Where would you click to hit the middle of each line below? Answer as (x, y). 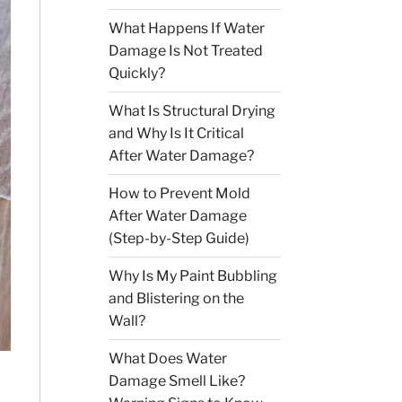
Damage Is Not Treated (186, 51)
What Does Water (168, 359)
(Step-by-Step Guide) (179, 239)
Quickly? (137, 74)
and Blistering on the (177, 299)
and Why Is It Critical (177, 134)
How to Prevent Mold (180, 194)
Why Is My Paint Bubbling (193, 276)
